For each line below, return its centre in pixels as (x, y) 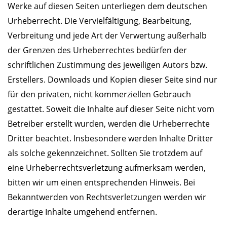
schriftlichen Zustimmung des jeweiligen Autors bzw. (107, 65)
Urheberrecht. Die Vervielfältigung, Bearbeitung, (100, 21)
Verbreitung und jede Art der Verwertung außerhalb (107, 35)
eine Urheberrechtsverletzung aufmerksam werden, (107, 167)
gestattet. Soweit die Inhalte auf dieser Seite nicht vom (111, 109)
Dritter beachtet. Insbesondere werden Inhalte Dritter (110, 138)
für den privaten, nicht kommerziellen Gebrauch (99, 94)
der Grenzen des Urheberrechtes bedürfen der (97, 50)
